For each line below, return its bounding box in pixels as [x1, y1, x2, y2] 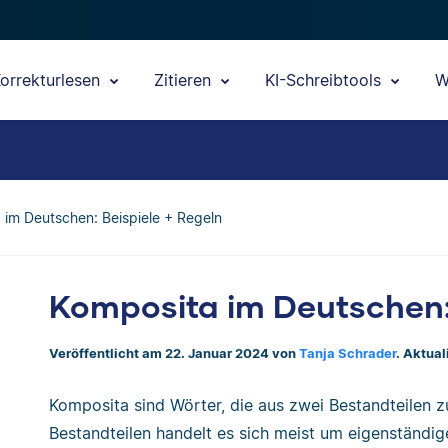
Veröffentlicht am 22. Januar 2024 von [49, 346, 299, 361]
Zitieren [154, 70, 216, 90]
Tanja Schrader [299, 346, 396, 361]
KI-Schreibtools [265, 70, 386, 90]
